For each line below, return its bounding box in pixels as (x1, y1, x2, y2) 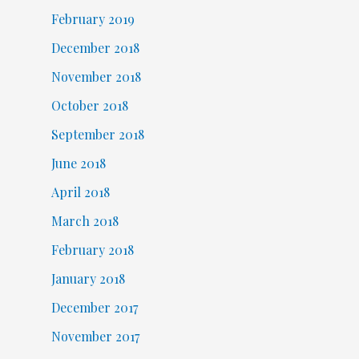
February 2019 (50, 10, 135, 28)
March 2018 (50, 212, 119, 230)
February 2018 (50, 241, 134, 259)
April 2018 (50, 184, 110, 201)
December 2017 (50, 299, 138, 317)
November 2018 (50, 68, 141, 86)
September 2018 (50, 126, 144, 143)
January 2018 (50, 270, 125, 288)
